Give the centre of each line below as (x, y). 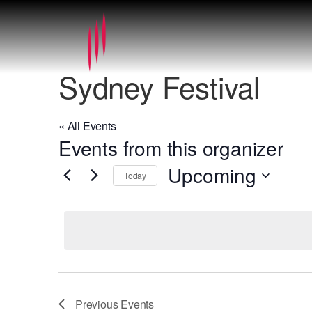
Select (182, 196)
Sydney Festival (159, 86)
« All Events (87, 126)
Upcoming (212, 175)
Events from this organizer (171, 148)
